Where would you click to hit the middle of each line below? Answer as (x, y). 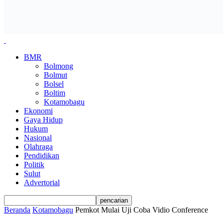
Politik (34, 165)
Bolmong (58, 66)
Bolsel (54, 84)
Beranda (17, 210)
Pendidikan (42, 156)
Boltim (55, 93)
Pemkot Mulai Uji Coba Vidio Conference (142, 210)
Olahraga (38, 147)
